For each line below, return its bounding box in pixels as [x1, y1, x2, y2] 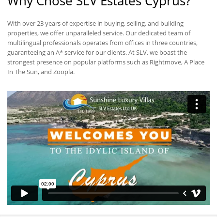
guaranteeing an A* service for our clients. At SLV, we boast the [7, 47, 187, 57]
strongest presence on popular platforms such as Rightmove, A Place [7, 57, 204, 66]
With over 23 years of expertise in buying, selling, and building [7, 18, 184, 28]
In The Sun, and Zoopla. [7, 67, 75, 76]
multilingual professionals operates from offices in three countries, [7, 38, 198, 47]
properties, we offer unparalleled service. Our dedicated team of [7, 28, 190, 37]
